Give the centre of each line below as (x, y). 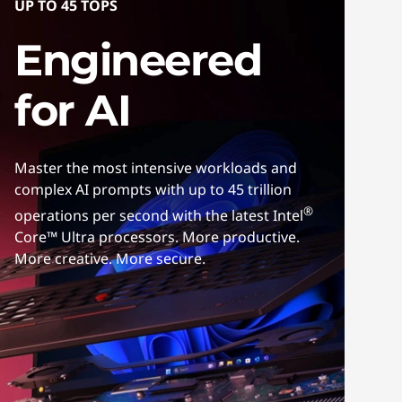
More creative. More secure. (110, 259)
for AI (73, 110)
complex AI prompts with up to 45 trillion (153, 189)
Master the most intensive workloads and (156, 168)
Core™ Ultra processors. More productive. (157, 237)
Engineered (138, 60)
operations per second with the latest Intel (159, 216)
